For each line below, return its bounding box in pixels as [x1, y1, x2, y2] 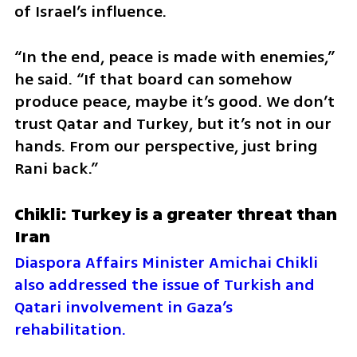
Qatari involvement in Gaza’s [14, 295, 233, 319]
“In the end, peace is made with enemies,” [14, 45, 335, 69]
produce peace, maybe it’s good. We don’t [14, 89, 335, 113]
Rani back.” [14, 156, 98, 180]
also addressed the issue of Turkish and [14, 273, 315, 296]
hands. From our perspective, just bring [14, 134, 318, 158]
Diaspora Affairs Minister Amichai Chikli [14, 250, 318, 274]
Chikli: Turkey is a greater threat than [14, 201, 337, 227]
